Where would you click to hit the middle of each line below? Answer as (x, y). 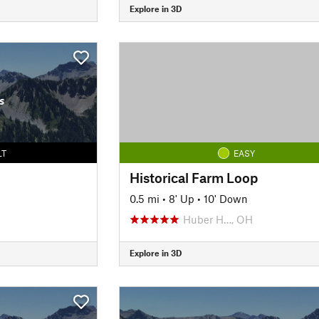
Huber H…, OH (218, 219)
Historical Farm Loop (193, 177)
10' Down (225, 198)
